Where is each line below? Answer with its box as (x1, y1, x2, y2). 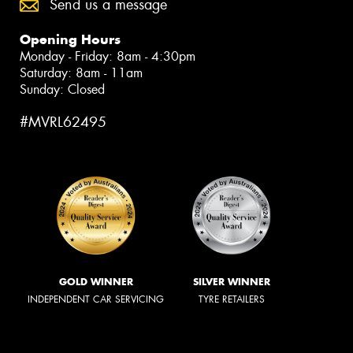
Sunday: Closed (20, 80, 105, 98)
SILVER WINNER (193, 276, 270, 288)
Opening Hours (20, 30, 121, 48)
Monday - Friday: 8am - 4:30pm (20, 47, 195, 65)
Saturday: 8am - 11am (20, 64, 143, 81)
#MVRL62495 (20, 112, 106, 132)
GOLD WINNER (58, 276, 133, 288)
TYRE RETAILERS (199, 293, 265, 307)
